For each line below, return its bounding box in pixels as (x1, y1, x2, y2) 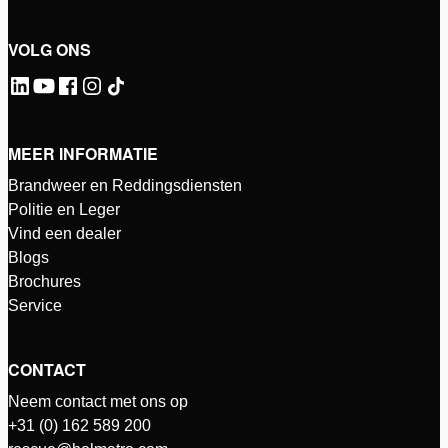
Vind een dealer (8, 224, 121, 242)
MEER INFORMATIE (8, 141, 158, 165)
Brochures (8, 272, 81, 290)
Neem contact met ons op (8, 392, 188, 410)
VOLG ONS (8, 37, 91, 61)
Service (8, 296, 62, 314)
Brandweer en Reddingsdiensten (8, 176, 242, 194)
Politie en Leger (8, 200, 120, 218)
